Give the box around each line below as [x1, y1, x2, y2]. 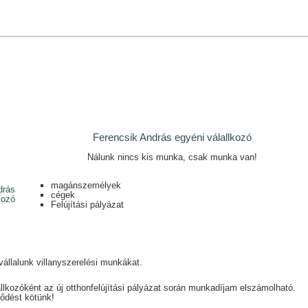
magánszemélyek [50, 179, 121, 190]
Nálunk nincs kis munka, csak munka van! [87, 152, 257, 162]
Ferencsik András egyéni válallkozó [93, 131, 252, 143]
